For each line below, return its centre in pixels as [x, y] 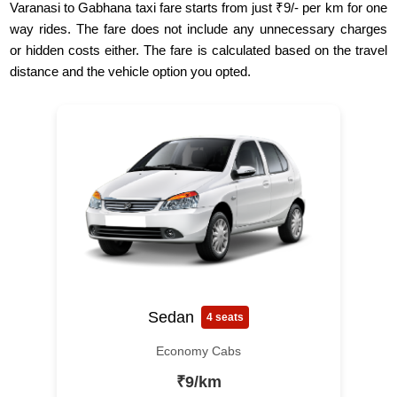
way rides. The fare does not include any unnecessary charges [198, 29]
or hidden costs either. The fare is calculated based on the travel [198, 51]
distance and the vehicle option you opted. [131, 72]
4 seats [225, 318]
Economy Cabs [198, 351]
